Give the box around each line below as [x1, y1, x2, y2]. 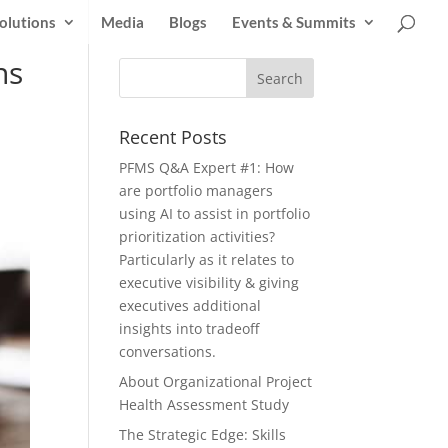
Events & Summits [232, 13, 356, 31]
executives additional [119, 296, 262, 315]
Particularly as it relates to [119, 250, 295, 269]
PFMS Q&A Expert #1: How [119, 158, 295, 177]
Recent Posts [119, 125, 228, 149]
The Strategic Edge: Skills [119, 425, 287, 444]
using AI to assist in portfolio [119, 204, 311, 223]
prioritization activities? [119, 227, 276, 246]
